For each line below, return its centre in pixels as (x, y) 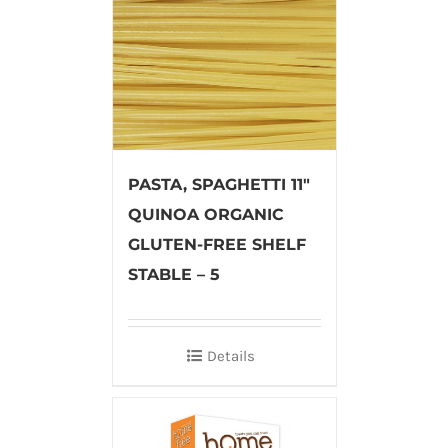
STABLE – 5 (173, 275)
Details (231, 356)
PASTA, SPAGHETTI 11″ (218, 185)
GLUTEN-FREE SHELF (216, 245)
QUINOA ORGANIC (205, 215)
